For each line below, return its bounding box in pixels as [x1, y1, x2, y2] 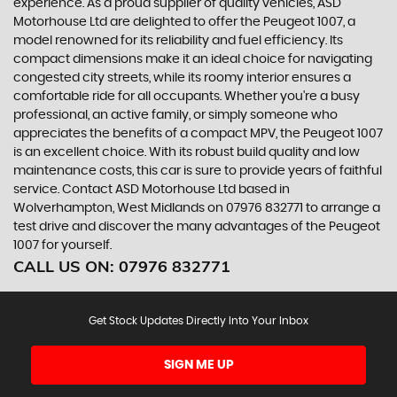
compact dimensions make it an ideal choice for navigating [13, 53, 372, 66]
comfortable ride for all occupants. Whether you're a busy [13, 90, 360, 103]
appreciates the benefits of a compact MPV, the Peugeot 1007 [13, 128, 383, 140]
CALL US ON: [13, 256, 119, 276]
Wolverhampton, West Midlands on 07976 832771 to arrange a [13, 202, 380, 214]
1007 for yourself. [13, 239, 112, 252]
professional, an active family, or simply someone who [13, 109, 338, 121]
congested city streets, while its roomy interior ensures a [13, 72, 351, 84]
